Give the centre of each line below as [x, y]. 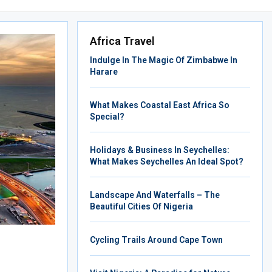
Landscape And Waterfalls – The [155, 195]
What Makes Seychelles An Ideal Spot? [167, 161]
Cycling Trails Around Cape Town [156, 240]
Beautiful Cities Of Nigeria [141, 206]
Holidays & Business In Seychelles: [160, 150]
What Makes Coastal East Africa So [160, 105]
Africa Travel [122, 41]
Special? [107, 117]
